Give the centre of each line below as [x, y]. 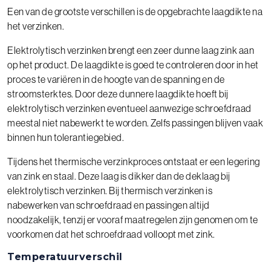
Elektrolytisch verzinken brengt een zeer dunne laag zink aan [131, 50]
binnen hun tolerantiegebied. [66, 137]
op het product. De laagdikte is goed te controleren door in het [133, 64]
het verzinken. [36, 26]
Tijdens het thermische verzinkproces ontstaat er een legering [134, 161]
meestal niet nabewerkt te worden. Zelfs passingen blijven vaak [135, 122]
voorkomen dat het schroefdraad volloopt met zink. [111, 234]
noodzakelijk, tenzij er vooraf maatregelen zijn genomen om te [133, 219]
